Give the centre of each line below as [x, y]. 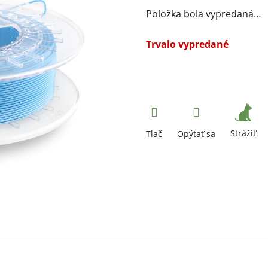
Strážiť [243, 133]
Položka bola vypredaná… [203, 14]
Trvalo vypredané [187, 45]
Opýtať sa [196, 134]
